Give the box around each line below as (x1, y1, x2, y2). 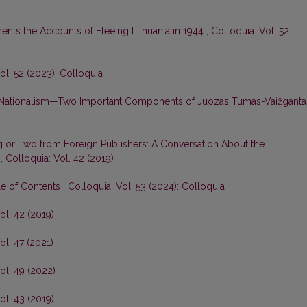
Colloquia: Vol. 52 (211, 25, 289, 37)
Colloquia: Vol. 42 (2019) (5, 153, 114, 164)
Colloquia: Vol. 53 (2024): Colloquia (68, 181, 225, 193)
